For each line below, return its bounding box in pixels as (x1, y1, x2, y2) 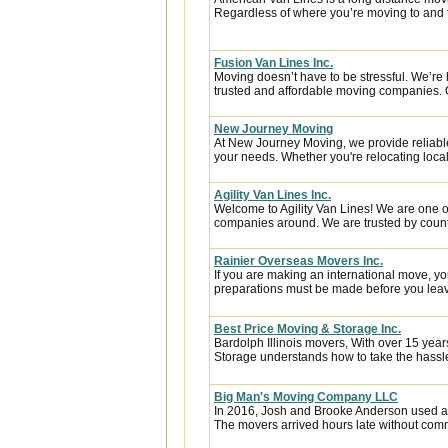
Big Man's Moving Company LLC (214, 390, 398, 404)
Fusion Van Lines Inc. (214, 56, 333, 70)
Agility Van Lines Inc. (214, 188, 331, 202)
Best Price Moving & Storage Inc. (214, 322, 401, 336)
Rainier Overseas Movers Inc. (214, 254, 383, 268)
